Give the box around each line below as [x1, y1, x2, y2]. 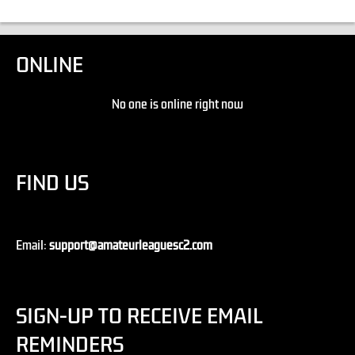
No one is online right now [112, 96, 243, 113]
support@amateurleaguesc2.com [49, 236, 212, 254]
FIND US [16, 168, 89, 198]
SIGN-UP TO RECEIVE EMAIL [16, 300, 262, 331]
